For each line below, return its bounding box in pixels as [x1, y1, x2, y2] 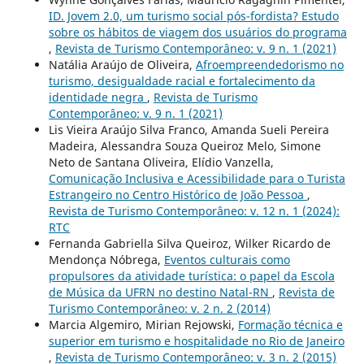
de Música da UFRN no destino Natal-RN [48, 284, 272, 300]
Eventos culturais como [163, 251, 290, 267]
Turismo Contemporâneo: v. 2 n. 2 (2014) [48, 300, 271, 316]
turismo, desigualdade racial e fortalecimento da [48, 72, 315, 89]
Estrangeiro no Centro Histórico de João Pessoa [48, 186, 307, 202]
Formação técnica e [237, 316, 343, 332]
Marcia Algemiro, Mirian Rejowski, [48, 316, 238, 332]
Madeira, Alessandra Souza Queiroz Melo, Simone [48, 137, 321, 154]
